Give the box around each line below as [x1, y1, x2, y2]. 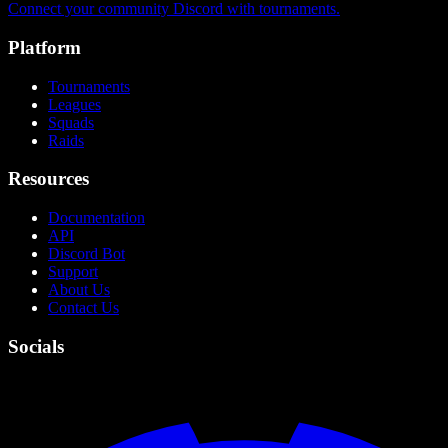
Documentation [48, 209, 145, 226]
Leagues [48, 95, 101, 113]
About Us [48, 281, 110, 298]
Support [48, 263, 98, 280]
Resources [8, 168, 89, 190]
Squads [48, 113, 94, 131]
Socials [8, 335, 64, 357]
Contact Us [48, 299, 119, 316]
